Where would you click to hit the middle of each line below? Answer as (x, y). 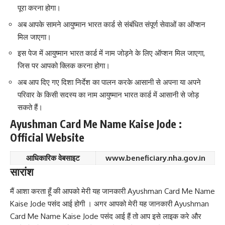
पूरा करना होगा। (39, 8)
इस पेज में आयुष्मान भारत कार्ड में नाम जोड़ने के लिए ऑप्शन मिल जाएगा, (111, 53)
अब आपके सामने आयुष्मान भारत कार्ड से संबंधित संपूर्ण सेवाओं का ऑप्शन (111, 24)
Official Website (47, 138)
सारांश (22, 171)
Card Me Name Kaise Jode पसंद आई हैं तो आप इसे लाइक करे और (106, 216)
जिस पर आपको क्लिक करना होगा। (64, 66)
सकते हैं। (30, 107)
